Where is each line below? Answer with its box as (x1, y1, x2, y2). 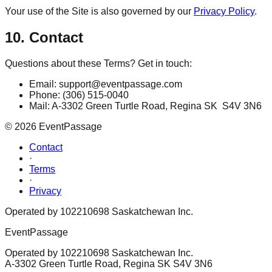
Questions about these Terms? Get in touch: (5, 58, 192, 69)
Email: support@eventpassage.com (29, 79, 182, 89)
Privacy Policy (194, 6, 254, 17)
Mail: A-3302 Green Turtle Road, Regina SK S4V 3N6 (29, 101, 262, 111)
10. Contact (5, 29, 83, 46)
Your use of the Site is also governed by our (5, 6, 191, 17)
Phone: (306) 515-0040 (29, 90, 129, 100)
